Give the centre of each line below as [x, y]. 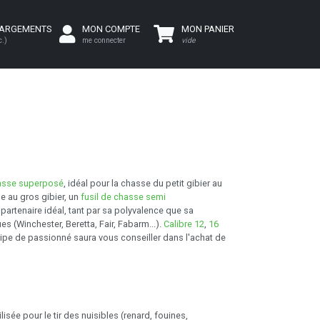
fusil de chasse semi [123, 196]
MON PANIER [208, 29]
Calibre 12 [184, 224]
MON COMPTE [111, 29]
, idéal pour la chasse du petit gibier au [143, 183]
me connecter [104, 40]
